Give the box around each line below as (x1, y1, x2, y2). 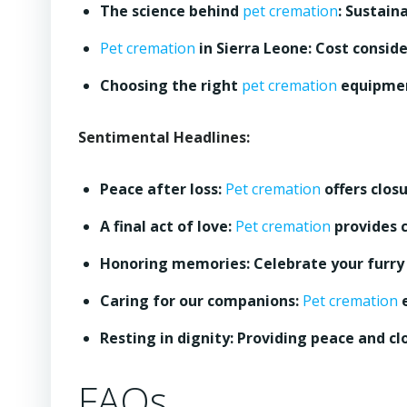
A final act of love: (100, 216, 235, 236)
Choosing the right (100, 75, 242, 95)
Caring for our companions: (100, 291, 303, 311)
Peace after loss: (100, 179, 225, 199)
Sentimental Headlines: (78, 127, 250, 147)
